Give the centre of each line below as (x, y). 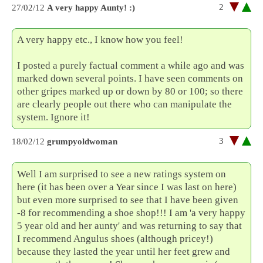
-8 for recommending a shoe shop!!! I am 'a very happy (131, 213)
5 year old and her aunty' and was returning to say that (130, 225)
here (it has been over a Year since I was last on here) (127, 187)
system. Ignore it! (54, 117)
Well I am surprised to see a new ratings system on (122, 174)
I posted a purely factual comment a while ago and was (131, 66)
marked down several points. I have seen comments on (130, 79)
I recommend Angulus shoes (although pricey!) (115, 238)
